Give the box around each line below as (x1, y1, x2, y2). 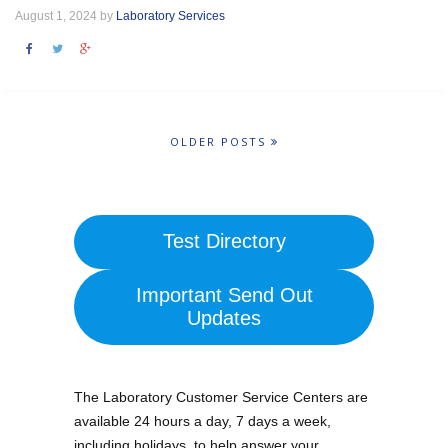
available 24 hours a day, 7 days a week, (74, 413, 331, 430)
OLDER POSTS (169, 134, 271, 149)
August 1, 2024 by (15, 9, 116, 23)
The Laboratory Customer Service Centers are (74, 389, 368, 406)
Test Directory (162, 230, 286, 253)
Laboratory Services (116, 9, 225, 23)
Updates (187, 306, 261, 329)
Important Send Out (135, 283, 313, 306)
